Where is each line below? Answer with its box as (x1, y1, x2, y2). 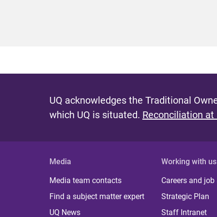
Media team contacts (49, 176, 122, 185)
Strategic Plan (161, 192, 210, 201)
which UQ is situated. (49, 109, 142, 121)
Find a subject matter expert (49, 192, 144, 201)
